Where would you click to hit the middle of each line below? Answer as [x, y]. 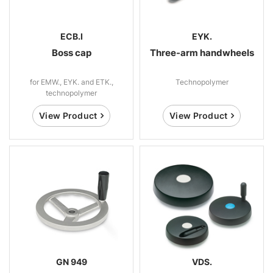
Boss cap [71, 52]
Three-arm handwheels [202, 52]
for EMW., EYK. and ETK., [71, 82]
